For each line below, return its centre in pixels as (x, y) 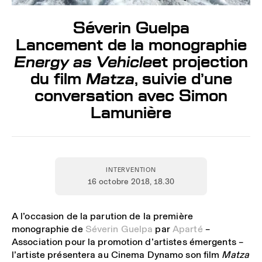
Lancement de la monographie (131, 45)
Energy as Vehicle (83, 62)
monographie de (49, 229)
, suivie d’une (183, 79)
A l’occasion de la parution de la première (102, 216)
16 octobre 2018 (119, 181)
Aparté (187, 229)
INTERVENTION (131, 169)
